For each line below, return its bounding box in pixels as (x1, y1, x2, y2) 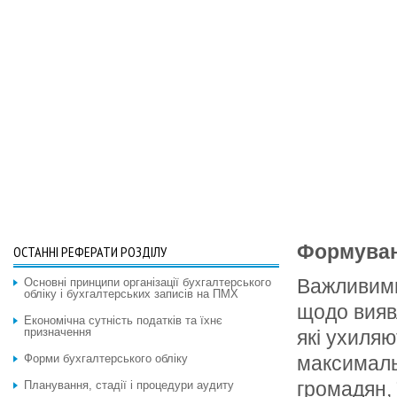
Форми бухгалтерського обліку (24, 352, 188, 365)
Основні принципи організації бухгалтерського (24, 276, 271, 289)
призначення (24, 325, 91, 339)
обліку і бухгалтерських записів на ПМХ (24, 287, 238, 300)
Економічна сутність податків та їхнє (24, 314, 222, 327)
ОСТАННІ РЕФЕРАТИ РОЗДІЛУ (13, 243, 167, 261)
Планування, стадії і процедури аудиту (24, 378, 234, 392)
